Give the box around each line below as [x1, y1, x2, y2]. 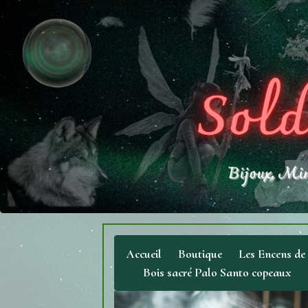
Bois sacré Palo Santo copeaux [143, 264, 291, 280]
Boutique [178, 245, 223, 261]
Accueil [126, 245, 162, 261]
